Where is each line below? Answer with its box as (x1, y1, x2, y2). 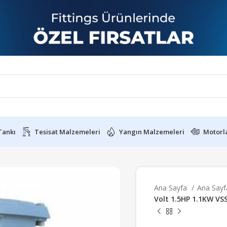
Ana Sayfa (154, 183, 189, 193)
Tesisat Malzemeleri (34, 127, 100, 136)
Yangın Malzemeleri (119, 127, 184, 136)
